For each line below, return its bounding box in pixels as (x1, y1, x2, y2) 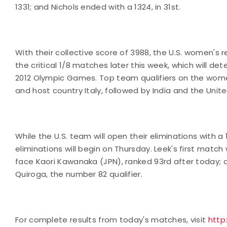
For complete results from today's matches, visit (15, 214, 208, 225)
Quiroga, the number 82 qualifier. (15, 169, 145, 179)
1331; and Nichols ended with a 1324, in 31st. (15, 2, 183, 12)
